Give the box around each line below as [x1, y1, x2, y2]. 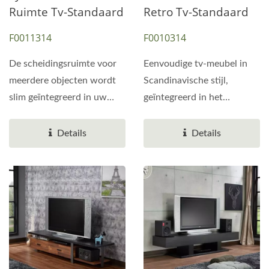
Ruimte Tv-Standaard [9, 4, 124, 20]
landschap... [144, 126, 193, 136]
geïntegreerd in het [144, 92, 223, 102]
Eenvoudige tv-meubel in [144, 59, 247, 68]
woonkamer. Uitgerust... [9, 109, 110, 119]
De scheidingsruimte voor [9, 59, 116, 68]
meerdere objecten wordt [9, 76, 116, 85]
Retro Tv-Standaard [144, 4, 249, 20]
